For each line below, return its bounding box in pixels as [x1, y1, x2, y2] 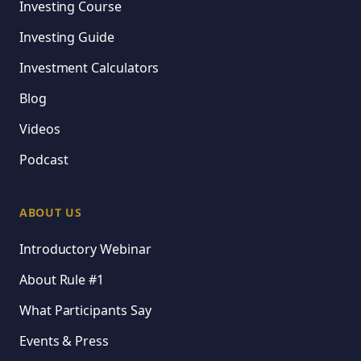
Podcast [19, 151, 68, 169]
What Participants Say [19, 301, 151, 320]
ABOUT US [19, 205, 82, 221]
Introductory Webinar [19, 240, 151, 259]
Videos [19, 120, 60, 139]
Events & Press [19, 332, 109, 351]
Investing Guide [19, 28, 114, 47]
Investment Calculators [19, 59, 160, 77]
